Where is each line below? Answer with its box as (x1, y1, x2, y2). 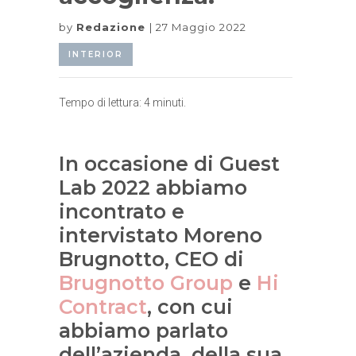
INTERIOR (68, 49, 123, 60)
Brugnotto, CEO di (59, 247, 244, 272)
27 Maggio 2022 (156, 21, 246, 34)
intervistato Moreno (59, 223, 262, 248)
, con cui (147, 295, 233, 319)
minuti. (153, 96, 186, 110)
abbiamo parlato (59, 319, 228, 343)
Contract (59, 295, 147, 319)
